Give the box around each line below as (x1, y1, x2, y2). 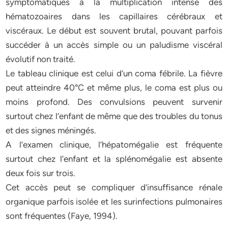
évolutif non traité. (6, 54, 76, 64)
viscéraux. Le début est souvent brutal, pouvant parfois (6, 25, 222, 36)
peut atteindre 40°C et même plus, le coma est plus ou (6, 82, 222, 93)
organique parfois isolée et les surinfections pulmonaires (6, 196, 222, 207)
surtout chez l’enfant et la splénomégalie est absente (6, 154, 222, 164)
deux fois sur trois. (6, 168, 76, 178)
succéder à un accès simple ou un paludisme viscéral (6, 40, 222, 50)
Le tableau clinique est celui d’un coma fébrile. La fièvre (6, 68, 222, 78)
